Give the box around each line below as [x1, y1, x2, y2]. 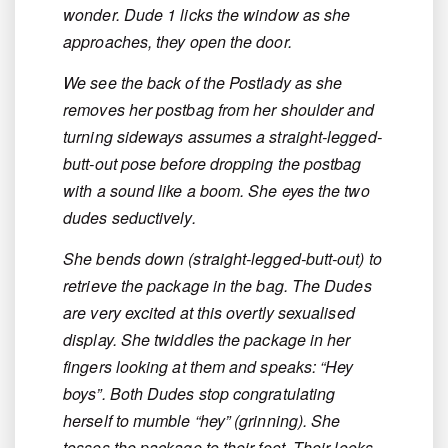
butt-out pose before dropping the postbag [63, 152, 362, 176]
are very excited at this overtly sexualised [63, 301, 355, 325]
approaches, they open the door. [63, 30, 292, 54]
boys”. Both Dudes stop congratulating [63, 382, 336, 406]
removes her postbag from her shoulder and [63, 98, 375, 122]
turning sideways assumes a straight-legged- [63, 125, 382, 149]
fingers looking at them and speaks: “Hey [63, 355, 354, 379]
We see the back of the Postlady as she [63, 71, 343, 95]
